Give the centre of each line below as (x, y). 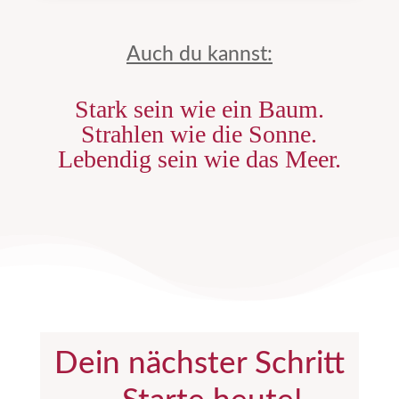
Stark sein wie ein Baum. (199, 110)
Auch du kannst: (199, 54)
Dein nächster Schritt (199, 364)
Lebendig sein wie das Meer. (199, 159)
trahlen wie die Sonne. (207, 134)
